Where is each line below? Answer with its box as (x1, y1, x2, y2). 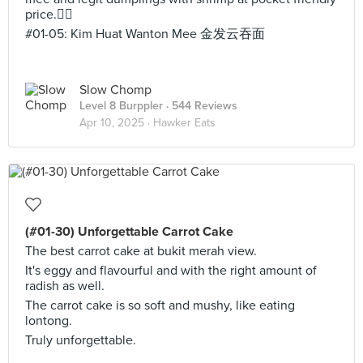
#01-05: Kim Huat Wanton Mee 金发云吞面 (25, 26, 265, 42)
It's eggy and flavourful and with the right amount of (25, 263, 317, 279)
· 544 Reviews (163, 99, 237, 113)
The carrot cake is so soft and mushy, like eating (25, 297, 295, 314)
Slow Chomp (79, 82, 152, 98)
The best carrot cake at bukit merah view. (25, 243, 257, 259)
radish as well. (25, 278, 105, 294)
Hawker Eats (153, 116, 216, 130)
